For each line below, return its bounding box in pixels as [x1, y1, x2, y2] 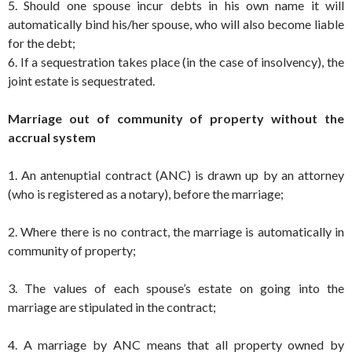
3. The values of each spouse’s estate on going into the [8, 280, 344, 295]
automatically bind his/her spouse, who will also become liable [8, 16, 344, 31]
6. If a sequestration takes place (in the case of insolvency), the [8, 53, 344, 69]
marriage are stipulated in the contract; [8, 299, 216, 314]
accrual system [8, 129, 96, 145]
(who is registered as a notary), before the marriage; [8, 185, 284, 201]
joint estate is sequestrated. [8, 72, 155, 88]
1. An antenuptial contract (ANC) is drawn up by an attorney [8, 167, 344, 182]
